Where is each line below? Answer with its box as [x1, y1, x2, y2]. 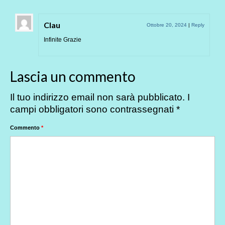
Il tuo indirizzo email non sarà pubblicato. [10, 91, 185, 102]
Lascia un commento [10, 67, 136, 85]
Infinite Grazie [44, 36, 81, 43]
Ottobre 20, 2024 [147, 22, 187, 28]
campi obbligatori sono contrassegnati [10, 103, 176, 115]
